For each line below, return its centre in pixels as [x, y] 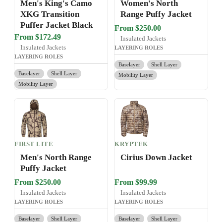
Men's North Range [56, 158]
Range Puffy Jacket [156, 14]
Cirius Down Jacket [156, 158]
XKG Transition [50, 14]
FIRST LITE [34, 144]
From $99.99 [136, 182]
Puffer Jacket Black [56, 25]
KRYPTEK [131, 144]
